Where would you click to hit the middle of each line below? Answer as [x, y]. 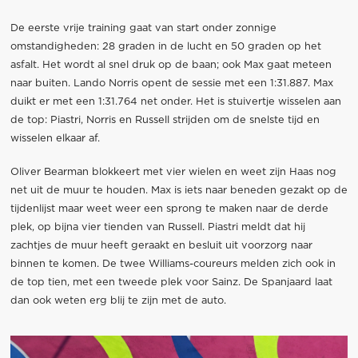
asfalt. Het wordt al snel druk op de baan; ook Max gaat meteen [171, 65]
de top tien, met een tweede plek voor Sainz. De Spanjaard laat [171, 282]
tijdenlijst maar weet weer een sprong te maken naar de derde [169, 209]
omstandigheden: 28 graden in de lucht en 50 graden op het [165, 46]
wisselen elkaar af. [55, 138]
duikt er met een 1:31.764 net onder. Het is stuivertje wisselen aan [175, 101]
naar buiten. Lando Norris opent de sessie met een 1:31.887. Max [171, 83]
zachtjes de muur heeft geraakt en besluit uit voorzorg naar [161, 245]
